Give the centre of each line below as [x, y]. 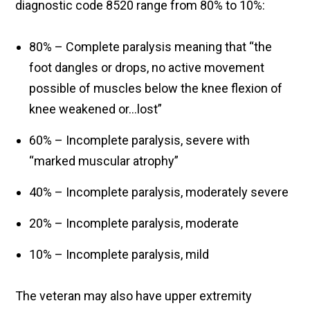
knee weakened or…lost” [96, 109]
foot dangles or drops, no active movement [147, 68]
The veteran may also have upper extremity [134, 296]
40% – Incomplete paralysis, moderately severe [159, 192]
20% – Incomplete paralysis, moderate [134, 224]
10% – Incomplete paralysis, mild [119, 255]
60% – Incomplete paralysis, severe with [140, 140]
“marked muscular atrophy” [104, 161]
